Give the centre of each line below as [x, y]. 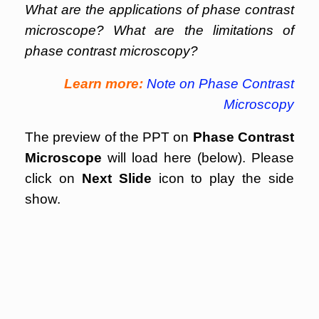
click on [53, 178]
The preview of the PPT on [109, 137]
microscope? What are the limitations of [159, 30]
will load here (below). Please [198, 158]
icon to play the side [223, 178]
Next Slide [116, 178]
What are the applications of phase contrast [159, 10]
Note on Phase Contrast [220, 84]
